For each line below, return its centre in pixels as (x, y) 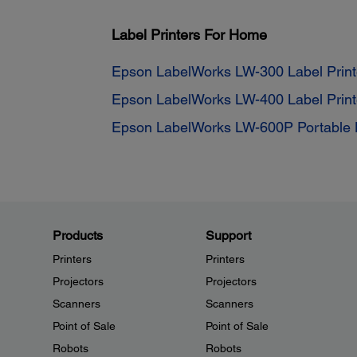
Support (228, 236)
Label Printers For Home (190, 35)
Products (78, 236)
